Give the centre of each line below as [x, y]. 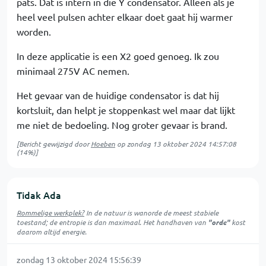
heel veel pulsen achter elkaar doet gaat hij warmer [125, 17]
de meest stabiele [190, 213]
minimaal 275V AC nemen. [73, 71]
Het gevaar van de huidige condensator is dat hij [118, 95]
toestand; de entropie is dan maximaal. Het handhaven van [112, 222]
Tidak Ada [39, 195]
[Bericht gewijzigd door [54, 144]
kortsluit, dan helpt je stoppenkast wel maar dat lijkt [126, 110]
